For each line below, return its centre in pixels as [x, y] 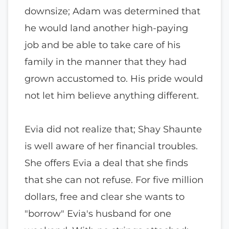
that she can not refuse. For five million [114, 180]
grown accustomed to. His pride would [114, 79]
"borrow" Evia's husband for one [98, 214]
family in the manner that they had [106, 62]
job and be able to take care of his [102, 45]
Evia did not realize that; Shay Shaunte [113, 129]
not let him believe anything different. [112, 96]
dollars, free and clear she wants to [105, 197]
